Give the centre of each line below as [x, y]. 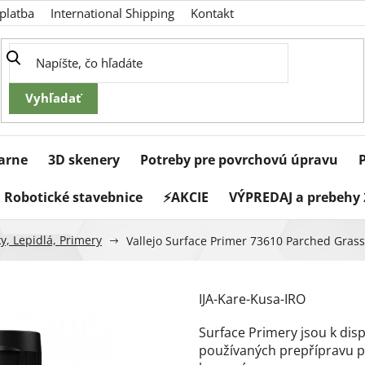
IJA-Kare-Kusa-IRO [252, 299]
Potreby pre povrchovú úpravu [239, 160]
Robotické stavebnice [73, 198]
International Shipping [112, 13]
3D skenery [84, 160]
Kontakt [212, 13]
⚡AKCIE [186, 198]
